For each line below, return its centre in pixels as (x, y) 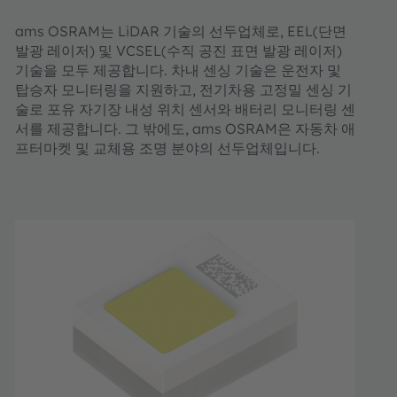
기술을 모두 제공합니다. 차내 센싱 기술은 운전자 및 (178, 70)
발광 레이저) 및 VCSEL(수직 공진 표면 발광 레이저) (179, 51)
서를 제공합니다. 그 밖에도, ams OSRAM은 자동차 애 (185, 128)
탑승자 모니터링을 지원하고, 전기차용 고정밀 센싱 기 (183, 90)
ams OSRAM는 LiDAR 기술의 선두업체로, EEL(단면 (181, 31)
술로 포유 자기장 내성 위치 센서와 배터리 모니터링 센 (185, 109)
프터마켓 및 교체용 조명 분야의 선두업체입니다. (167, 148)
